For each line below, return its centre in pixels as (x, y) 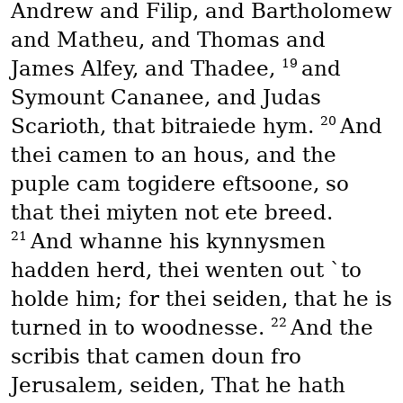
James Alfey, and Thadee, (146, 69)
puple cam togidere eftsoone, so (179, 184)
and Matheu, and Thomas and (168, 40)
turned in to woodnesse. (140, 328)
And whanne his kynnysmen (178, 242)
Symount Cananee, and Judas (166, 98)
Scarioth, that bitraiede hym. (165, 126)
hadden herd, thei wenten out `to (186, 270)
